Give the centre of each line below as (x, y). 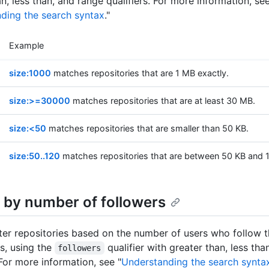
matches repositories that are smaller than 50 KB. (147, 128)
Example (26, 45)
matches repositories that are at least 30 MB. (163, 100)
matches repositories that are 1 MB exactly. (140, 73)
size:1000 (30, 73)
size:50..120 (35, 156)
